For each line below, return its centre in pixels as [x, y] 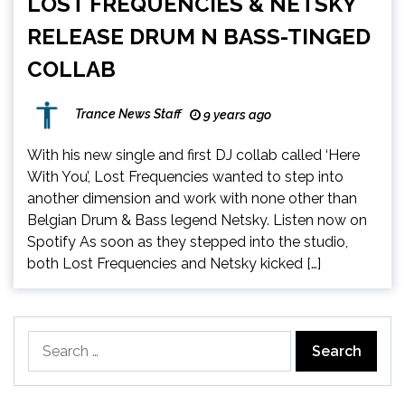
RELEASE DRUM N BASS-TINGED [199, 37]
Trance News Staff [128, 114]
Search [50, 341]
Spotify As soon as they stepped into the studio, [188, 242]
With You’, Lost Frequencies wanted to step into [185, 177]
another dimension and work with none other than [192, 199]
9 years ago [236, 115]
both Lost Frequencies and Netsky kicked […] [174, 264]
